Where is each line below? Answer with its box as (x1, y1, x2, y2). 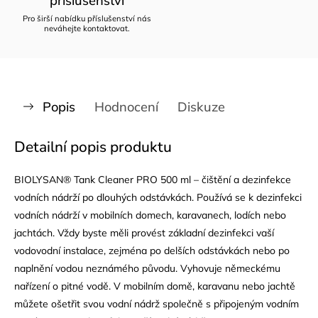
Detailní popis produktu (14, 136, 172, 157)
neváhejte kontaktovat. (43, 23, 130, 33)
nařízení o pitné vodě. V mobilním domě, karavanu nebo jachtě (14, 279, 295, 292)
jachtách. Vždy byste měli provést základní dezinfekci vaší (14, 226, 274, 239)
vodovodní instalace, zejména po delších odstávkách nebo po (14, 243, 290, 257)
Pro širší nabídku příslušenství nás (22, 13, 151, 23)
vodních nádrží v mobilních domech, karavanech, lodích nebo (14, 208, 286, 221)
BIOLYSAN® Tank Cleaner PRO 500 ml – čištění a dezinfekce (14, 172, 291, 186)
